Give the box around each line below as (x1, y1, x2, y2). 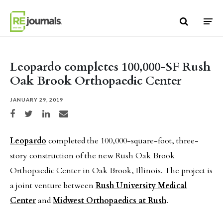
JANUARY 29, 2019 (10, 97, 63, 103)
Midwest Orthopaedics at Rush (53, 195, 166, 206)
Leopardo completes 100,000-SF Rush (10, 59, 211, 75)
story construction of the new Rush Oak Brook (10, 150, 175, 161)
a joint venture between (10, 180, 96, 191)
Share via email (59, 110, 90, 115)
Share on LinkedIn (42, 110, 79, 115)
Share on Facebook (9, 110, 47, 115)
